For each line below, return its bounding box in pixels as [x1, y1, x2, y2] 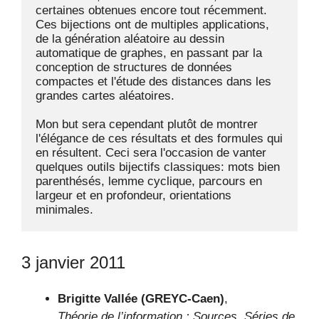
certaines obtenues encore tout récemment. [36, 4, 267, 17]
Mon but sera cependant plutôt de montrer [36, 117, 258, 131]
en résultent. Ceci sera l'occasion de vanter [36, 146, 266, 159]
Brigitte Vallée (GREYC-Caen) [58, 291, 224, 305]
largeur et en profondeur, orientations [36, 189, 231, 202]
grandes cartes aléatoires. [36, 89, 174, 103]
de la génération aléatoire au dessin [36, 32, 224, 46]
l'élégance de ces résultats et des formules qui [36, 132, 283, 145]
